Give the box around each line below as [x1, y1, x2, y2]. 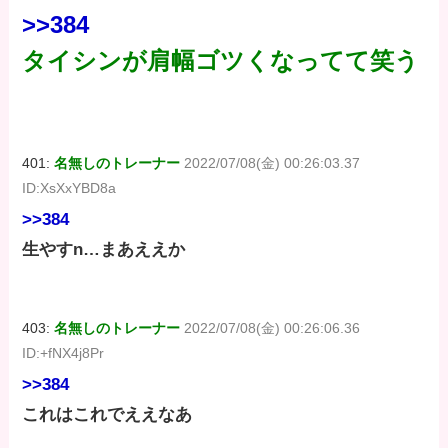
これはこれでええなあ [22, 405, 193, 425]
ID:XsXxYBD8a [22, 179, 117, 196]
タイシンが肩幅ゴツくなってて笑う [22, 46, 420, 74]
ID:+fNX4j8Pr [22, 344, 105, 361]
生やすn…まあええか [22, 239, 186, 259]
